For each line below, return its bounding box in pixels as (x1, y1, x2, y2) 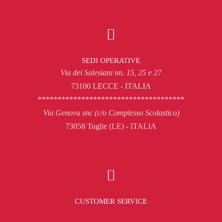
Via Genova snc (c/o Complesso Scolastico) (43, 109, 179, 117)
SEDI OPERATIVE (82, 56, 140, 65)
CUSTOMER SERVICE (75, 197, 147, 206)
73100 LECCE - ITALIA (71, 82, 151, 91)
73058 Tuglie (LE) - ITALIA (65, 122, 157, 131)
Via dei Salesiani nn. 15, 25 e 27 (60, 68, 162, 77)
